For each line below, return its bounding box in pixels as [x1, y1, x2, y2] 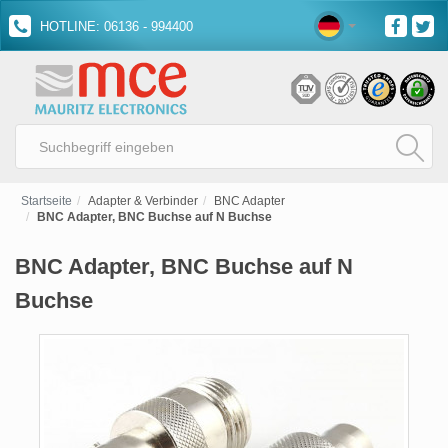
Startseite [21, 194, 72, 208]
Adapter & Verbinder [88, 194, 198, 208]
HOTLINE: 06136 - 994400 [36, 19, 193, 34]
